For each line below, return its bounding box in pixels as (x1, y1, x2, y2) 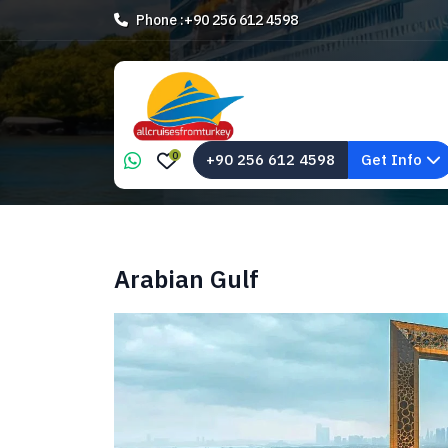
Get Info (361, 150, 426, 169)
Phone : (136, 10, 184, 29)
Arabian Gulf (114, 263, 259, 295)
